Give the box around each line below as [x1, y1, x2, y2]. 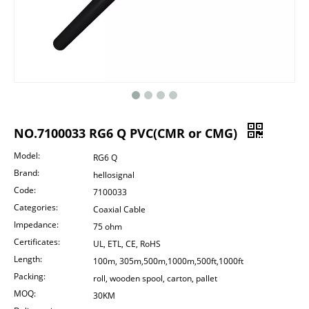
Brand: [14, 167, 39, 179]
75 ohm [93, 221, 122, 232]
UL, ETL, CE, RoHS [93, 238, 161, 250]
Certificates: [14, 236, 60, 248]
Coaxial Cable [93, 203, 146, 215]
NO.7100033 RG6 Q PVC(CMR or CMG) [14, 125, 241, 141]
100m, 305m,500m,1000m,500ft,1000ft [93, 255, 243, 267]
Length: [14, 253, 42, 265]
